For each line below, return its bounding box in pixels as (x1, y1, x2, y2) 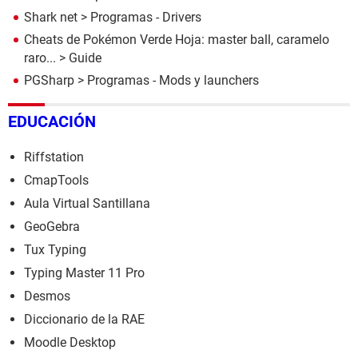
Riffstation (24, 149, 84, 165)
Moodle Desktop (24, 335, 116, 351)
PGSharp (24, 73, 74, 89)
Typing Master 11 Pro (24, 265, 145, 281)
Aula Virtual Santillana (24, 196, 150, 212)
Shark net (24, 10, 78, 26)
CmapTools (24, 173, 89, 189)
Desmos (24, 288, 70, 304)
